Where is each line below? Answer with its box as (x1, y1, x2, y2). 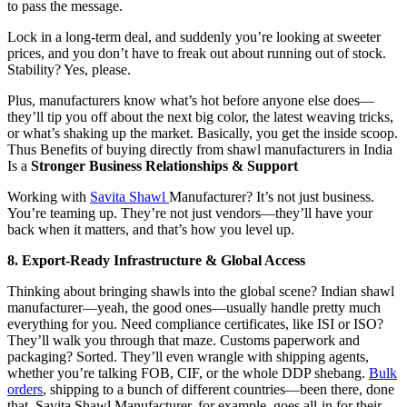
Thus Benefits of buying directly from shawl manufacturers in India (7, 142, 392, 158)
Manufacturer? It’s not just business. (169, 189, 374, 205)
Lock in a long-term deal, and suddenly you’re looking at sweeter (7, 29, 381, 45)
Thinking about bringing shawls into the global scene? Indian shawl (7, 283, 394, 300)
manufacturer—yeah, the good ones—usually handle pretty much (7, 300, 381, 316)
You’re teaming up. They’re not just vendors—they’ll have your (7, 205, 372, 222)
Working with (7, 189, 90, 205)
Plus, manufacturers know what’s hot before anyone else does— (7, 93, 374, 109)
